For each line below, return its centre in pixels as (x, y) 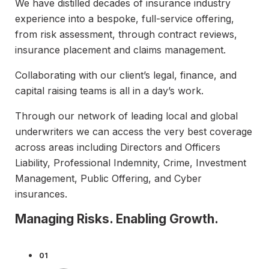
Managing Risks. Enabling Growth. (117, 219)
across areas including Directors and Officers (118, 147)
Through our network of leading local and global (126, 116)
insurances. (41, 194)
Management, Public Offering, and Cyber (108, 179)
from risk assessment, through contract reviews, (126, 35)
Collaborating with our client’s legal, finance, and (126, 75)
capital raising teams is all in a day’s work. (109, 91)
